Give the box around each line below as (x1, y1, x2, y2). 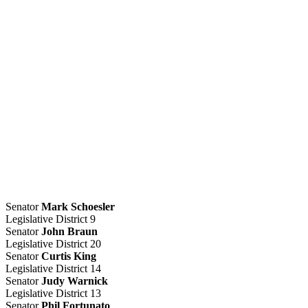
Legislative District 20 (5, 238, 101, 250)
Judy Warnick (41, 275, 108, 287)
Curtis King (41, 250, 96, 263)
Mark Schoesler (41, 201, 115, 213)
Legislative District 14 (5, 263, 101, 275)
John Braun (41, 225, 98, 238)
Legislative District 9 (5, 213, 96, 225)
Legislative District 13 (5, 287, 101, 300)
